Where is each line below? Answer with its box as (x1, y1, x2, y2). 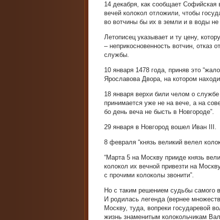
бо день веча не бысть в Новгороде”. (104, 108, 214, 115)
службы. (104, 51, 129, 58)
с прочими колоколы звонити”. (104, 171, 194, 179)
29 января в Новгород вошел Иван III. (104, 123, 217, 131)
